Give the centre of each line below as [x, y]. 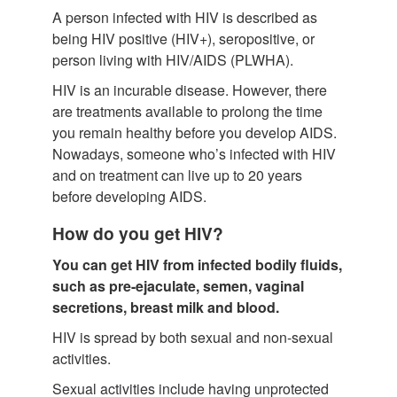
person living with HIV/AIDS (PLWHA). [173, 59]
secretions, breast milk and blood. [166, 307]
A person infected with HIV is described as [185, 17]
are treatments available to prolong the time [187, 111]
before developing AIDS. [129, 196]
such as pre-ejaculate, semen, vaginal [178, 285]
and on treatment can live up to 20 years [177, 175]
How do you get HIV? [138, 233]
